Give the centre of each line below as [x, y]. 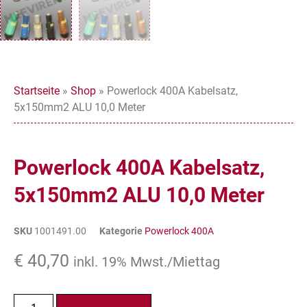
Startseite [37, 91]
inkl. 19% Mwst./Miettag [147, 262]
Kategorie [121, 231]
